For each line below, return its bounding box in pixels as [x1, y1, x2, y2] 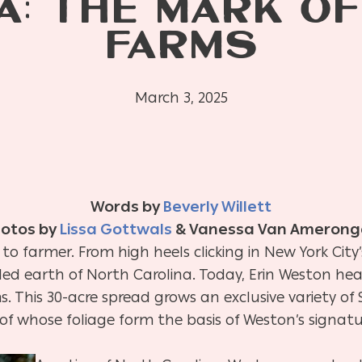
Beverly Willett [163, 198, 271, 217]
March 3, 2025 [134, 88, 228, 107]
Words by [90, 198, 163, 217]
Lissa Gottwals [60, 221, 172, 239]
